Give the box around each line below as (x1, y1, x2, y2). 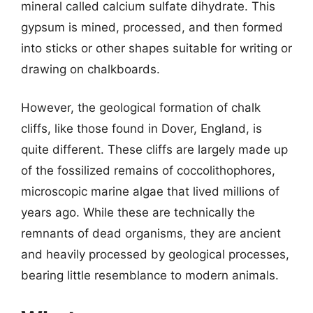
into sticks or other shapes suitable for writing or (21, 41, 292, 55)
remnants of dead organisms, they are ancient (21, 226, 281, 240)
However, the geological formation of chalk (21, 101, 261, 115)
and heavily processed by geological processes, (21, 247, 289, 261)
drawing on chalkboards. (21, 61, 160, 76)
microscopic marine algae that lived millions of (21, 184, 279, 198)
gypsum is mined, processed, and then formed (21, 20, 283, 34)
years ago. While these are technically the (21, 205, 255, 219)
